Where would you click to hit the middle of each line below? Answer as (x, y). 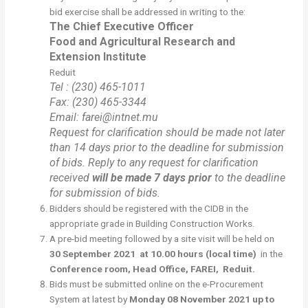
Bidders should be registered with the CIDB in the (149, 208)
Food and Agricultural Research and (143, 41)
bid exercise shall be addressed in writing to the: (148, 11)
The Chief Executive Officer (122, 26)
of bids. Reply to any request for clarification (154, 162)
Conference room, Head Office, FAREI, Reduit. (153, 268)
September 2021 (100, 253)
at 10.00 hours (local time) (198, 253)
